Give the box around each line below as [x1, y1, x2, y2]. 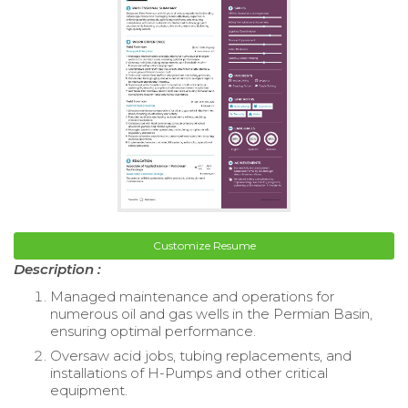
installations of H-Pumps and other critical [50, 363, 328, 382]
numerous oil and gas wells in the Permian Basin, [50, 304, 372, 322]
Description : [14, 260, 101, 278]
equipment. [50, 381, 127, 399]
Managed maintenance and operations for [50, 287, 334, 305]
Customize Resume [152, 238, 256, 252]
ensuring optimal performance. [50, 321, 256, 340]
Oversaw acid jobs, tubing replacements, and [50, 346, 352, 364]
